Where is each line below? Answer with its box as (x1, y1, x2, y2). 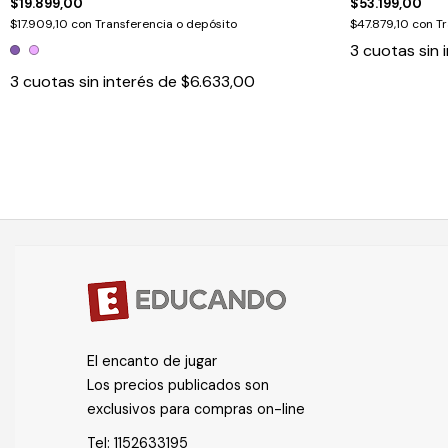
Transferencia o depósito (95, 15, 237, 32)
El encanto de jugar (87, 351, 217, 370)
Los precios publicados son (87, 375, 269, 394)
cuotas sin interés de (23, 70, 181, 92)
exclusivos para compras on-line (87, 399, 305, 418)
